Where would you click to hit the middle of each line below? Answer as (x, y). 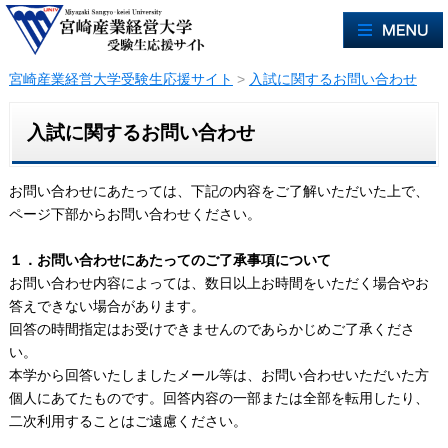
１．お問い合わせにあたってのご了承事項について (169, 259)
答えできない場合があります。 (106, 305)
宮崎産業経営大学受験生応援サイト (120, 78)
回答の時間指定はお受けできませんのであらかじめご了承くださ (211, 328)
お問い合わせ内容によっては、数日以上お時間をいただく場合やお (218, 282)
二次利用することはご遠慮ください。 (127, 420)
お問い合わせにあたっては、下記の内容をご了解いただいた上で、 (218, 190)
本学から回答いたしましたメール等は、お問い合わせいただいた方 (218, 374)
